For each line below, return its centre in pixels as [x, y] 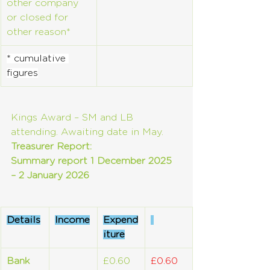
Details [24, 220]
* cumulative [38, 58]
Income [72, 220]
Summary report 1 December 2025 [93, 161]
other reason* [39, 32]
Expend [121, 220]
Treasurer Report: [51, 146]
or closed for [39, 17]
